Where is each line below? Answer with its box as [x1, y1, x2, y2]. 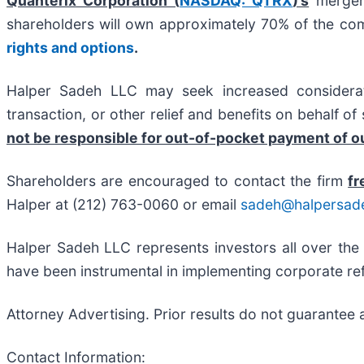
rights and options [6, 38, 134, 56]
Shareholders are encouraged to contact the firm [6, 171, 349, 189]
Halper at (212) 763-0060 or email [6, 195, 240, 213]
